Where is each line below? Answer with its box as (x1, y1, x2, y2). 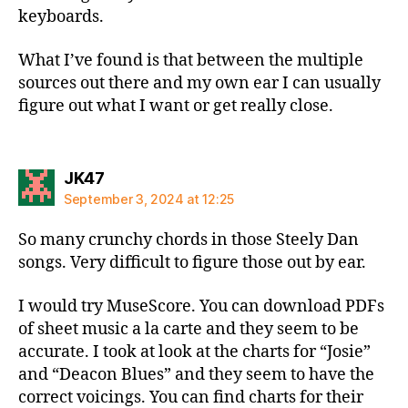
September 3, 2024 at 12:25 (64, 191, 234, 207)
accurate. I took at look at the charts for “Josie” (18, 341, 371, 362)
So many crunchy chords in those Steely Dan (18, 229, 359, 250)
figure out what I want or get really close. (18, 95, 333, 117)
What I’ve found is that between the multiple (18, 49, 363, 71)
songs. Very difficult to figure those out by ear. (18, 252, 366, 273)
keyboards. (18, 6, 104, 27)
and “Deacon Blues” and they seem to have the (18, 363, 374, 385)
